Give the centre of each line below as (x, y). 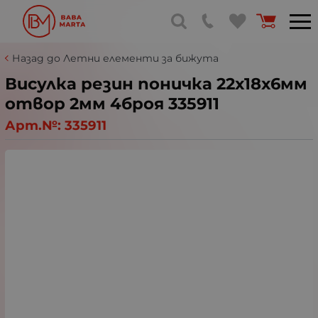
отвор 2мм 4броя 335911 (112, 104)
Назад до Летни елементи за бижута (115, 58)
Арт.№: (35, 125)
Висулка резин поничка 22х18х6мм (156, 84)
